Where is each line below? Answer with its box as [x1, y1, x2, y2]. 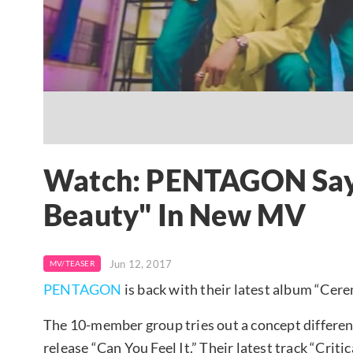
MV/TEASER [50, 258, 95, 268]
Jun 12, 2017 [109, 257, 173, 270]
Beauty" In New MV [43, 198, 307, 233]
